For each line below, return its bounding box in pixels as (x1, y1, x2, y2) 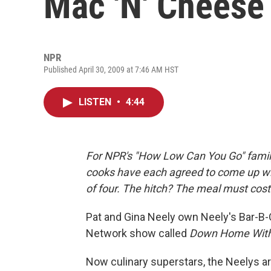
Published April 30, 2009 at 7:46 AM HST (44, 65, 178, 74)
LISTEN (79, 96, 114, 108)
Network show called (86, 227, 189, 240)
